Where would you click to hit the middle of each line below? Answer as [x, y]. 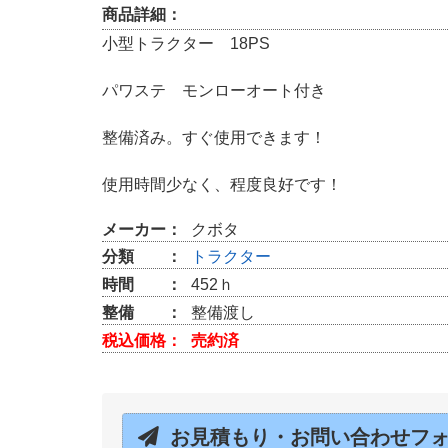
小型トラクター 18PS [186, 43]
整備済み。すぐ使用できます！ [214, 138]
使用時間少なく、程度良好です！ [222, 185]
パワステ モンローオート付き [214, 91]
